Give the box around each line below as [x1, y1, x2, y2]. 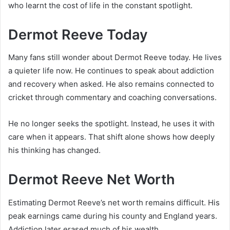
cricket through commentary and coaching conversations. [8, 92, 217, 103]
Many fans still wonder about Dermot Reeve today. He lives [8, 52, 222, 63]
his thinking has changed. [8, 145, 101, 156]
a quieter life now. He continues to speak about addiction [8, 66, 214, 76]
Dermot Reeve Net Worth [8, 171, 175, 188]
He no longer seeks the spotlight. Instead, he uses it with [8, 119, 215, 129]
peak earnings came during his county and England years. [8, 210, 217, 221]
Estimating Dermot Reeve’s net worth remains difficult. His [8, 197, 220, 207]
